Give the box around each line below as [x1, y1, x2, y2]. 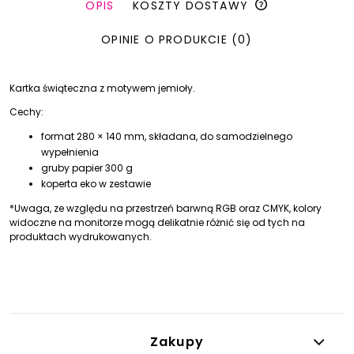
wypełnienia [41, 145, 99, 159]
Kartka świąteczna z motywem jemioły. [9, 81, 195, 95]
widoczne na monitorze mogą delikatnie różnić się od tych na [9, 215, 305, 229]
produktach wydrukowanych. [9, 229, 152, 243]
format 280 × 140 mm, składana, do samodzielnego [41, 129, 292, 143]
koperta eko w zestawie [41, 176, 151, 190]
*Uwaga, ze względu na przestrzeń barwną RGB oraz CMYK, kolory [9, 201, 322, 215]
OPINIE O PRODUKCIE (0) [101, 31, 253, 47]
